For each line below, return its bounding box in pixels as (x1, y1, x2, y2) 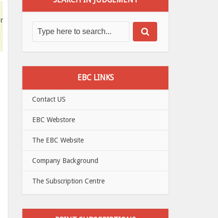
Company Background (32, 157, 98, 164)
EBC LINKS (77, 73, 114, 82)
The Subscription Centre (32, 177, 105, 185)
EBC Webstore (32, 116, 75, 124)
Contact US (32, 95, 66, 103)
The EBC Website (32, 136, 84, 144)
